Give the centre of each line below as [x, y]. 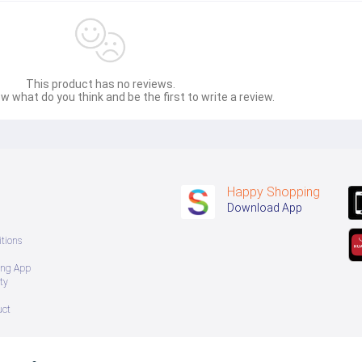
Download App [265, 208]
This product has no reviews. [100, 84]
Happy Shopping [274, 192]
